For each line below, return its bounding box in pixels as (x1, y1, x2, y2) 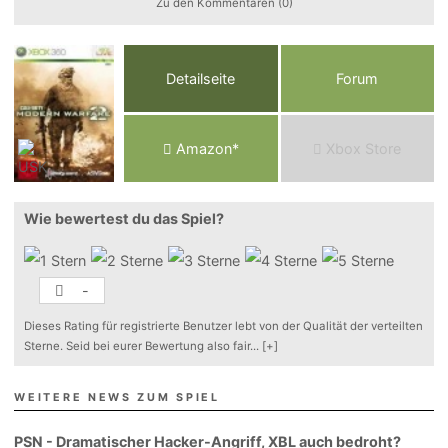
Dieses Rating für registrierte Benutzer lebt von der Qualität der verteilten (24, 319, 424, 334)
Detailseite (166, 70, 236, 88)
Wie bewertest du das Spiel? (24, 210, 225, 228)
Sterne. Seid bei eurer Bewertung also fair (24, 339, 251, 354)
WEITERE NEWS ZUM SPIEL (14, 391, 220, 405)
